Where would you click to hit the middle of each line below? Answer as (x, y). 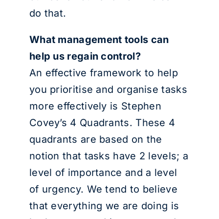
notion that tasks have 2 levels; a (109, 156)
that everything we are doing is (104, 206)
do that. (48, 13)
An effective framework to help (103, 73)
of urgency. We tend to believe (103, 189)
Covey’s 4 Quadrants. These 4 (102, 123)
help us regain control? (85, 56)
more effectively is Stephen (95, 106)
